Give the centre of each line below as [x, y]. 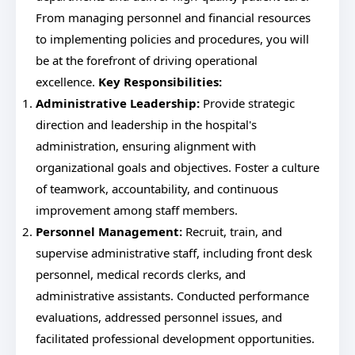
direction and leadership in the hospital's [146, 124]
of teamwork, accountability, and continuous [157, 189]
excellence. [67, 82]
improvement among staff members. [137, 210]
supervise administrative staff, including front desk [174, 253]
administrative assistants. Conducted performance [172, 296]
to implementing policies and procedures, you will [172, 39]
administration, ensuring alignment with [146, 146]
